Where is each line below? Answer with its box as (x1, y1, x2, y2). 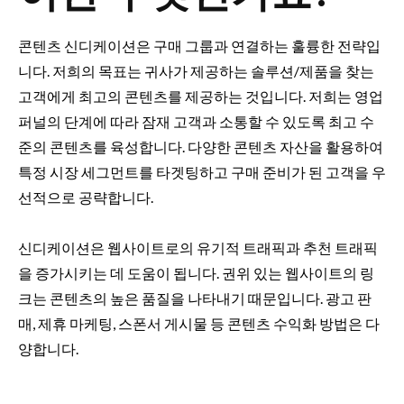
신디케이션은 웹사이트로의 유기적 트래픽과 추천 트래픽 (18, 239, 378, 256)
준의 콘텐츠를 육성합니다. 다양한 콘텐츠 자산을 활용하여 (18, 138, 383, 155)
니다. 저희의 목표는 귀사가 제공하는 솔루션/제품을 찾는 (18, 62, 374, 79)
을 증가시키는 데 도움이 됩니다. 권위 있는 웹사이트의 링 (18, 264, 374, 281)
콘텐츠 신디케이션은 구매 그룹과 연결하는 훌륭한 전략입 (18, 37, 381, 54)
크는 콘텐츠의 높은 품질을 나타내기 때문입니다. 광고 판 (18, 289, 372, 307)
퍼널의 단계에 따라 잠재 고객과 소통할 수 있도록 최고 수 (18, 113, 374, 130)
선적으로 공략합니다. (18, 188, 153, 206)
